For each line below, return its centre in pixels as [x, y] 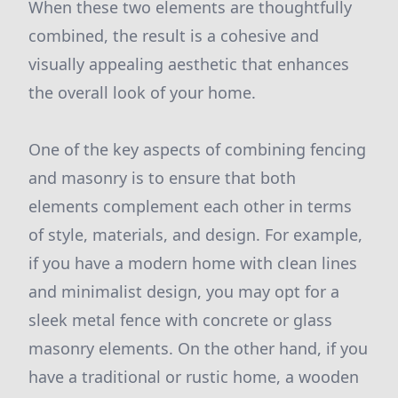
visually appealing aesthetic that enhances [189, 64]
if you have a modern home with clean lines [193, 263]
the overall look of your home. [142, 92]
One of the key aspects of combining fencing [197, 149]
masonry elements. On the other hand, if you [198, 348]
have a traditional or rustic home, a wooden [194, 377]
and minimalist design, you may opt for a [184, 291]
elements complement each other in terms [190, 206]
